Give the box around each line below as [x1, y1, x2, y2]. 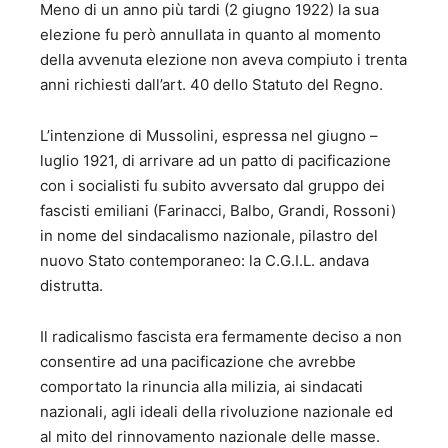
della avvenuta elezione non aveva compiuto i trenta [40, 50, 407, 70]
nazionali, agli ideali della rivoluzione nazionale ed [40, 402, 393, 422]
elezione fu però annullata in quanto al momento [40, 25, 381, 45]
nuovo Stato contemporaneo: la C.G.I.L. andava [40, 251, 369, 271]
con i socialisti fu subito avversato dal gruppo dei [40, 176, 385, 196]
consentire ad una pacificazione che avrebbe [40, 352, 356, 372]
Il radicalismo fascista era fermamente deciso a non [40, 327, 402, 347]
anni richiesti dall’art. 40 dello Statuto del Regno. [40, 75, 383, 95]
